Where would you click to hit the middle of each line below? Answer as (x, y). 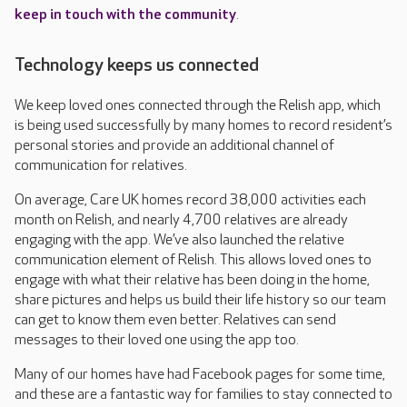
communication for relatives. (101, 166)
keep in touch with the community (125, 15)
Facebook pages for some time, (289, 375)
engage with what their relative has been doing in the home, (192, 281)
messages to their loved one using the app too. (157, 341)
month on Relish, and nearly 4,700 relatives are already (181, 221)
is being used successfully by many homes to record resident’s (203, 126)
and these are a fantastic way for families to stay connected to (203, 395)
